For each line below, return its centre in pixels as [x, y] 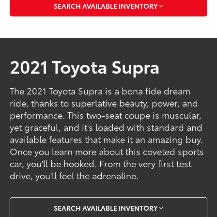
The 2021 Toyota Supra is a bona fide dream [100, 90]
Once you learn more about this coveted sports [107, 151]
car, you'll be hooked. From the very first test [101, 163]
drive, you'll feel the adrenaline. [74, 175]
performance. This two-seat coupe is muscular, [106, 115]
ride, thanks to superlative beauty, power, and [104, 102]
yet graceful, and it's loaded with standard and [106, 127]
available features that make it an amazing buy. [107, 139]
